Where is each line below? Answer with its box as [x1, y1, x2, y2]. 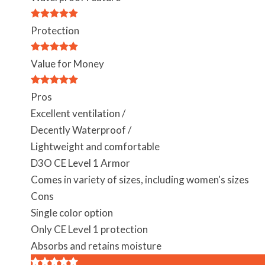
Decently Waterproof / [31, 124, 131, 136]
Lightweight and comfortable [31, 140, 160, 153]
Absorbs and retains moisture [31, 240, 161, 252]
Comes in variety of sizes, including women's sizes [31, 173, 249, 186]
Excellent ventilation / [31, 107, 125, 119]
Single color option [31, 206, 113, 219]
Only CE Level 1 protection [31, 223, 148, 235]
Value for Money [31, 57, 104, 70]
